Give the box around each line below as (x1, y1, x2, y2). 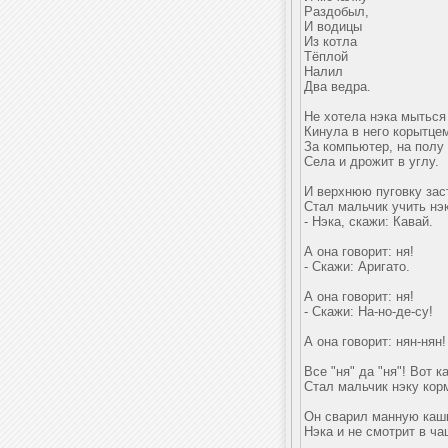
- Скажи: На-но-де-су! (304, 304, 433, 319)
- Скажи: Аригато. (304, 259, 410, 274)
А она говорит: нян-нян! (304, 334, 446, 349)
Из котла (304, 34, 357, 49)
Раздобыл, (304, 4, 369, 19)
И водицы (304, 19, 362, 34)
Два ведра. (304, 79, 371, 94)
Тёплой (304, 49, 348, 64)
